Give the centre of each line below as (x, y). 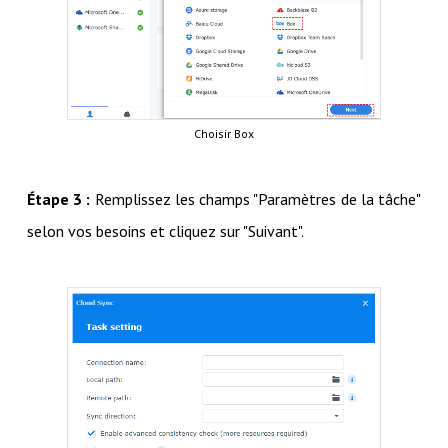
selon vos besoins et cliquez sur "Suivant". (165, 230)
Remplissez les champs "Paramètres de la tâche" (256, 198)
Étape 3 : (58, 198)
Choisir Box (224, 133)
